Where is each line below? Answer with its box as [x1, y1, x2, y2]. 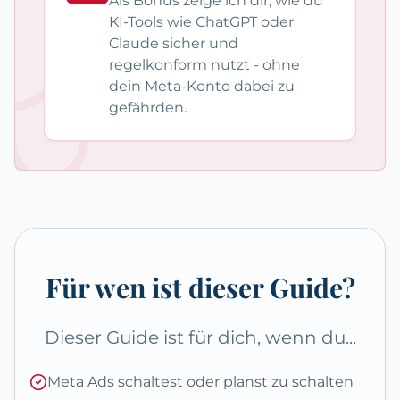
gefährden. [109, 99, 187, 117]
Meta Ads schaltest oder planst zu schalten [47, 373, 354, 391]
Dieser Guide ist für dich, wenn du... [44, 327, 356, 349]
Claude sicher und [109, 35, 238, 53]
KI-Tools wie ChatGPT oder [109, 13, 294, 31]
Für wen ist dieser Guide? [45, 270, 355, 306]
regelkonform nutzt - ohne [109, 56, 300, 74]
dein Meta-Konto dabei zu [109, 78, 295, 96]
